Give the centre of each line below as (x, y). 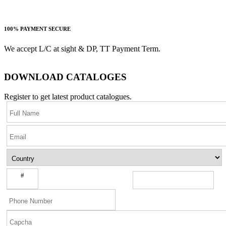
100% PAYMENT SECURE (37, 29)
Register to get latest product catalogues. (68, 97)
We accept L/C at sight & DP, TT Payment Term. (82, 48)
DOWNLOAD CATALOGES (65, 77)
